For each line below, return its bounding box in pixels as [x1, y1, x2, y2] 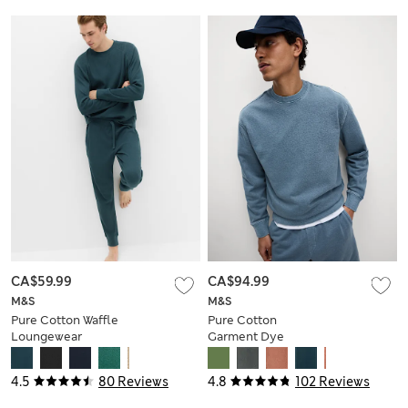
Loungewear [11, 329, 82, 345]
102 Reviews [295, 373, 370, 391]
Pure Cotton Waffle [11, 312, 118, 329]
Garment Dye [208, 329, 284, 345]
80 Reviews [98, 373, 168, 391]
